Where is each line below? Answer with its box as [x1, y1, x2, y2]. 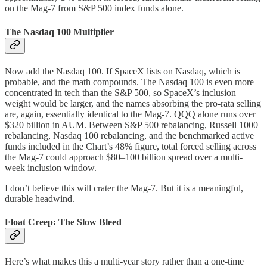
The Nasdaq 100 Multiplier [5, 26, 114, 37]
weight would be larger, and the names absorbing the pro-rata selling [5, 98, 261, 108]
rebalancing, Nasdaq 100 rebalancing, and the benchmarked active [5, 130, 254, 141]
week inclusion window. [5, 162, 97, 173]
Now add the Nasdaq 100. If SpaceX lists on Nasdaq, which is [5, 66, 240, 76]
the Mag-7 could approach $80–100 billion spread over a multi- [5, 151, 243, 162]
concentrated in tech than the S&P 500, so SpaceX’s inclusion [5, 87, 236, 98]
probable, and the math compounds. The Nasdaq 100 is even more [5, 76, 254, 87]
